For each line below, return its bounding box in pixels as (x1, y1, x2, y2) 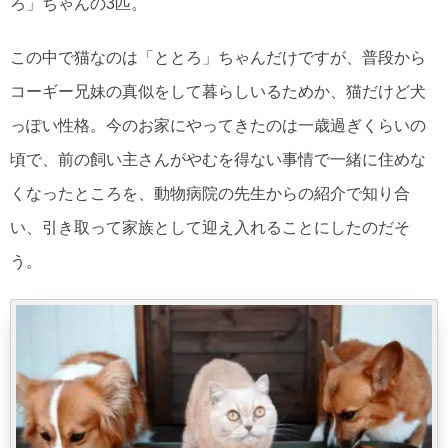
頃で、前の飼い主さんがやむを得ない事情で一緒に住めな (10, 151, 426, 169)
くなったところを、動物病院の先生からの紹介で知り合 (10, 185, 410, 203)
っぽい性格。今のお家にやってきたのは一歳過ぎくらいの (10, 117, 426, 135)
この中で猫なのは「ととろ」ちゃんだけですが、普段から (10, 49, 426, 67)
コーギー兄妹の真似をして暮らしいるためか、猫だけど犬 (10, 83, 426, 101)
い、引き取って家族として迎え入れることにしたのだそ (10, 219, 410, 237)
